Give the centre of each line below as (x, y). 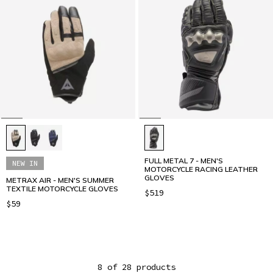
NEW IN (25, 163)
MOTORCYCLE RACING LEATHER (201, 169)
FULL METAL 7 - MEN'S (183, 161)
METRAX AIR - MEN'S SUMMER (60, 180)
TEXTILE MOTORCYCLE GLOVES (62, 189)
